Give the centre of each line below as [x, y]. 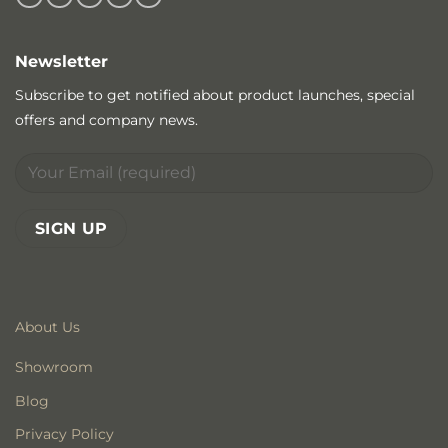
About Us [47, 326]
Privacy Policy [64, 434]
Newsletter [61, 61]
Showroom [53, 366]
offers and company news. [106, 119]
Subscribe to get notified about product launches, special [215, 94]
